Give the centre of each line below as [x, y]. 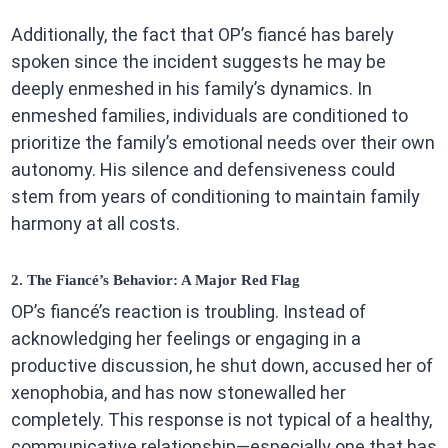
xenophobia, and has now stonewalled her [178, 393]
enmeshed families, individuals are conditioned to [209, 115]
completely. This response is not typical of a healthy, [221, 420]
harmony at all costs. [95, 223]
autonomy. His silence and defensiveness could [202, 169]
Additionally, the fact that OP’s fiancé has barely [202, 34]
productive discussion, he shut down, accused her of [221, 366]
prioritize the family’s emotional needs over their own [222, 142]
